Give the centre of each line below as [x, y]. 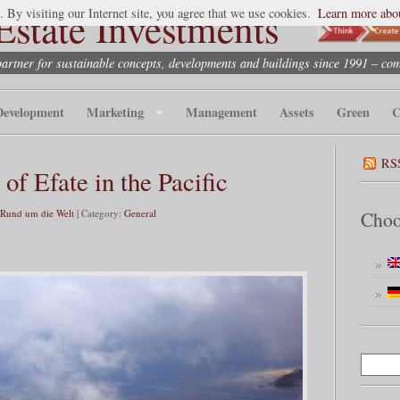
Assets [297, 112]
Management [222, 112]
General [140, 212]
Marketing [115, 112]
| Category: [99, 212]
